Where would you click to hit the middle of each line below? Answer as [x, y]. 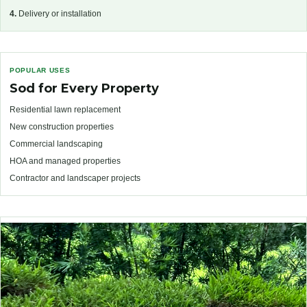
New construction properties [62, 127]
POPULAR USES [40, 71]
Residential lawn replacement [65, 110]
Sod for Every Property [84, 89]
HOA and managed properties [65, 161]
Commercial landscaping [56, 144]
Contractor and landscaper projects [75, 179]
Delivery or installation [59, 14]
